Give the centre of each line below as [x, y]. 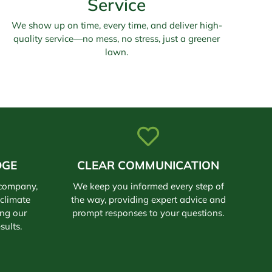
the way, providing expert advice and [148, 200]
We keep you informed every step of [148, 186]
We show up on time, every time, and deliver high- [117, 25]
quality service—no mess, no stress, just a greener [117, 39]
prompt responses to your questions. [148, 213]
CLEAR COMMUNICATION [148, 165]
